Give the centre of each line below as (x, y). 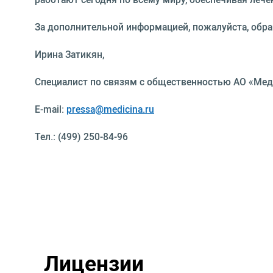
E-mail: (51, 109)
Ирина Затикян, (69, 55)
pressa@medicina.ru (110, 109)
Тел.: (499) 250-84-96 (81, 137)
